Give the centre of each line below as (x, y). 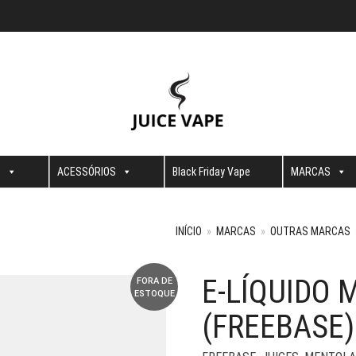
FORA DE (154, 281)
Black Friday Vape (211, 172)
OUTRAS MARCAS (310, 231)
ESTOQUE (154, 294)
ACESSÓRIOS (86, 172)
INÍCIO (189, 231)
